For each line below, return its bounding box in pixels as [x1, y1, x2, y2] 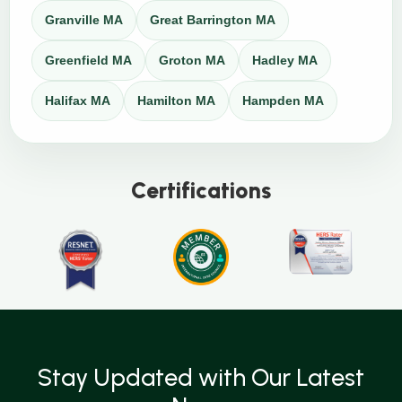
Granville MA [45, 12, 123, 27]
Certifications [131, 176, 271, 204]
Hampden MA [242, 92, 324, 108]
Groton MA [159, 52, 225, 67]
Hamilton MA [137, 92, 215, 108]
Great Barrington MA [150, 12, 275, 27]
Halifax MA [45, 92, 110, 108]
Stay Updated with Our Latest [37, 363, 364, 393]
